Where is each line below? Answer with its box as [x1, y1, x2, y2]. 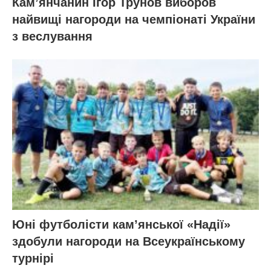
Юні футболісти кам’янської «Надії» [12, 217, 230, 231]
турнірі [12, 251, 54, 265]
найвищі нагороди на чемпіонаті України [12, 13, 255, 27]
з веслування [12, 30, 93, 44]
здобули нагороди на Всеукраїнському [12, 234, 245, 248]
